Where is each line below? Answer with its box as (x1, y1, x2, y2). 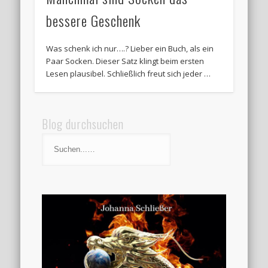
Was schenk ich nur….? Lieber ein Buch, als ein (46, 43, 214, 54)
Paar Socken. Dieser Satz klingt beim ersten (46, 56, 205, 67)
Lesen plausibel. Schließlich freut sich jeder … (46, 68, 211, 80)
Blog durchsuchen (42, 114, 124, 133)
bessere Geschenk (46, 10, 141, 32)
